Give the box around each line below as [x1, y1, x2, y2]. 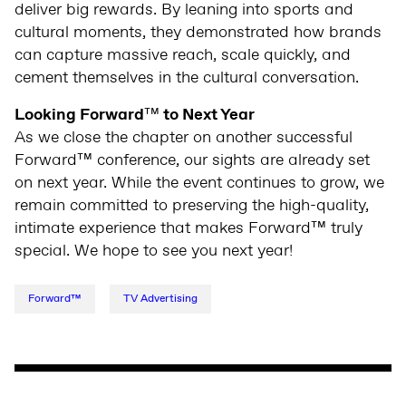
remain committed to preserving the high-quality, [14, 195, 369, 217]
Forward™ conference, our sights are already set [14, 150, 370, 172]
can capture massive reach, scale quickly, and [14, 44, 351, 67]
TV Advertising [123, 292, 198, 307]
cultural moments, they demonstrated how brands [14, 22, 382, 44]
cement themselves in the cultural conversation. [14, 67, 359, 90]
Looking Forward [14, 104, 144, 127]
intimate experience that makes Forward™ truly [14, 217, 362, 240]
